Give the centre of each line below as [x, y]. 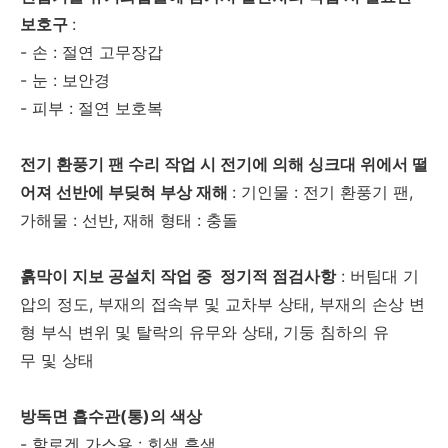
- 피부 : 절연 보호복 [94, 108]
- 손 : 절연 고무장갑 [91, 52]
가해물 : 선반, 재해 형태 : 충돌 [129, 220]
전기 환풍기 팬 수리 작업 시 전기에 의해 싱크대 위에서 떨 [224, 164]
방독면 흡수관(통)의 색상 [111, 416]
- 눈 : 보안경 [65, 80]
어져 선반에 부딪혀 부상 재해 [124, 192]
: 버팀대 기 [380, 276]
